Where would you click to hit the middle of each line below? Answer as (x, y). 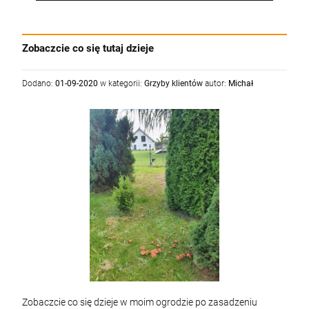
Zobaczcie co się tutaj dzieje (88, 48)
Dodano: (39, 83)
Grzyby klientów (173, 83)
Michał (241, 83)
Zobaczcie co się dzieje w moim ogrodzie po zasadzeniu (140, 302)
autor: (216, 83)
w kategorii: (121, 83)
